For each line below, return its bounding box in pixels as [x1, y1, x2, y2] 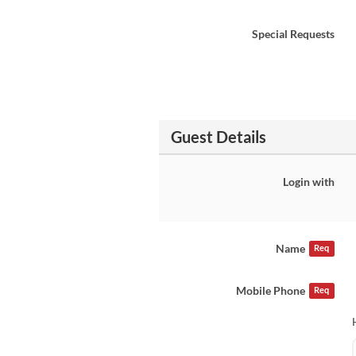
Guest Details [170, 127, 266, 146]
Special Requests [251, 27, 335, 41]
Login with [282, 175, 335, 188]
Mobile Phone [236, 284, 306, 297]
